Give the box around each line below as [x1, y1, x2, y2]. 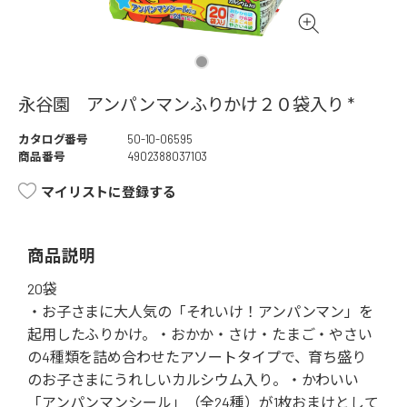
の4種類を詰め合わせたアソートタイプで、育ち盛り [27, 348, 366, 366]
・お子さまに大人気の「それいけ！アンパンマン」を [27, 303, 373, 321]
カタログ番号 [18, 132, 89, 147]
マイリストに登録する [41, 184, 176, 201]
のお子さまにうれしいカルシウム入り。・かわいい [27, 371, 360, 389]
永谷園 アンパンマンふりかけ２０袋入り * [18, 94, 355, 115]
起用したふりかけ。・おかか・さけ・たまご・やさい [27, 325, 372, 343]
